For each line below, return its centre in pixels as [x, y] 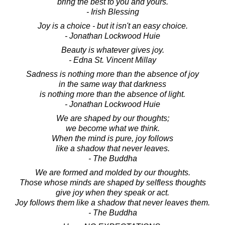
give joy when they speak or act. [113, 192]
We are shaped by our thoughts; [113, 118]
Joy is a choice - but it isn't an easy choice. [113, 26]
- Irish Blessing [113, 12]
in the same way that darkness [113, 84]
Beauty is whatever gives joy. [113, 50]
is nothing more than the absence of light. [113, 94]
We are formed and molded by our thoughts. [113, 172]
